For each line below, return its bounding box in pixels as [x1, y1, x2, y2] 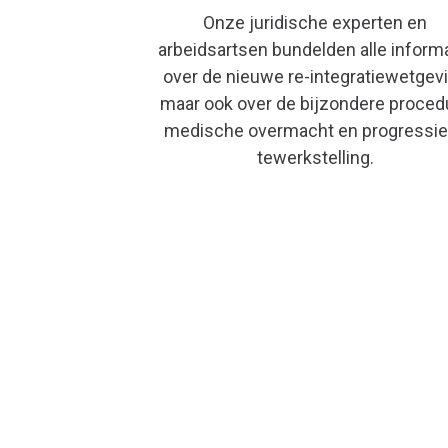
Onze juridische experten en [203, 11, 428, 33]
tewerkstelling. [256, 146, 374, 168]
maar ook [159, 92, 233, 114]
